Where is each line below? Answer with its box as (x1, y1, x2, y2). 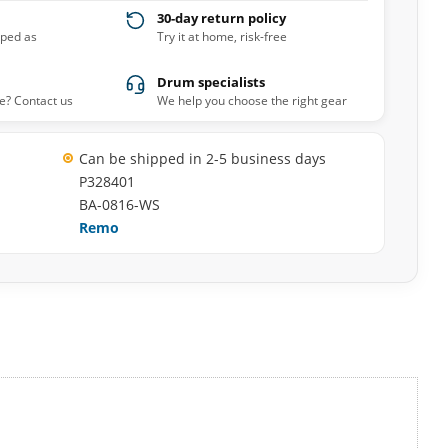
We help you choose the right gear (157, 92, 348, 109)
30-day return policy (157, 9, 287, 27)
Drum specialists (157, 73, 266, 91)
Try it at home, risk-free (157, 28, 288, 45)
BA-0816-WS (78, 195, 160, 214)
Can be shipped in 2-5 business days (78, 149, 326, 168)
